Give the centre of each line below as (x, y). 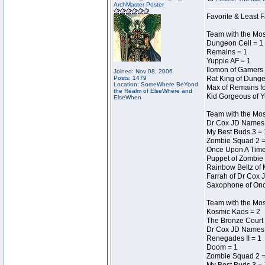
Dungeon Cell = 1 (235, 43)
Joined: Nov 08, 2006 (143, 71)
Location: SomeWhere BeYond (156, 84)
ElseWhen (127, 97)
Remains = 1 (227, 52)
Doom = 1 (222, 247)
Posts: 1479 (130, 78)
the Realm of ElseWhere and (153, 91)
